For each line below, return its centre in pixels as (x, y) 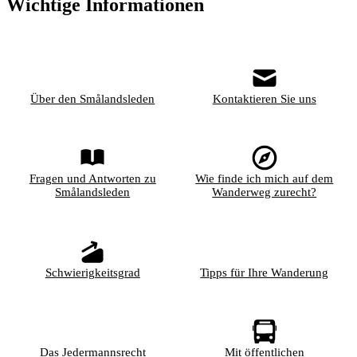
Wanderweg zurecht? (265, 192)
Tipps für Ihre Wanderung (265, 272)
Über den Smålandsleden (93, 98)
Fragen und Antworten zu (92, 179)
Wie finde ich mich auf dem (265, 179)
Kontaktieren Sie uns (264, 98)
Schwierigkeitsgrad (92, 272)
